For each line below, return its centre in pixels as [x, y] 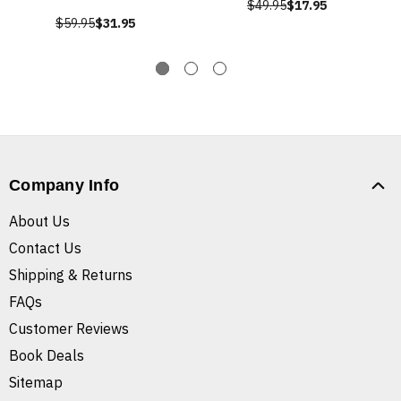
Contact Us [45, 248]
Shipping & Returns [71, 275]
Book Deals [47, 356]
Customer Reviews [69, 329]
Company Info [64, 186]
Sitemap [36, 383]
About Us [39, 222]
